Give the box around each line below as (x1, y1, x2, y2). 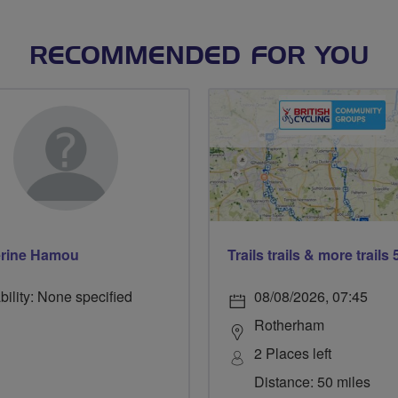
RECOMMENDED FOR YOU (28, 44, 370, 69)
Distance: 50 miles (254, 371, 370, 393)
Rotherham (254, 314, 324, 336)
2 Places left (254, 343, 331, 364)
